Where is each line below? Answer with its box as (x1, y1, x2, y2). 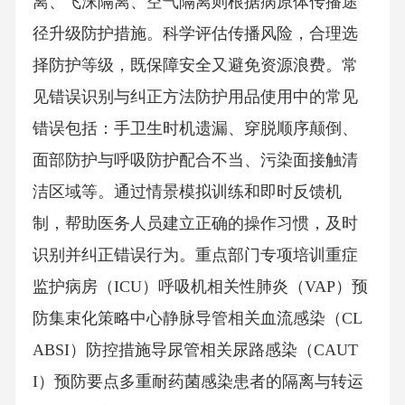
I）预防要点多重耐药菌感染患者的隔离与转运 (32, 372, 363, 391)
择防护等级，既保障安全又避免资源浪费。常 (32, 56, 358, 75)
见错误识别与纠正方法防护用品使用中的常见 (32, 88, 358, 107)
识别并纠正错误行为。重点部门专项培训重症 (32, 246, 358, 265)
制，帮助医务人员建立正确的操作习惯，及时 (32, 214, 358, 233)
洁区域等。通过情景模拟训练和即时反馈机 (32, 183, 342, 202)
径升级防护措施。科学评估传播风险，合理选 (32, 24, 358, 43)
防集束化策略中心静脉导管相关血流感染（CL (32, 309, 363, 328)
